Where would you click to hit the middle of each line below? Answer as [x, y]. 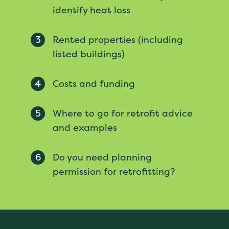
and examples [85, 128]
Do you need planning [102, 157]
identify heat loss [91, 10]
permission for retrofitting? [114, 171]
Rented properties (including [118, 40]
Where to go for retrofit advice [123, 113]
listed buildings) [89, 54]
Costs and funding [94, 84]
